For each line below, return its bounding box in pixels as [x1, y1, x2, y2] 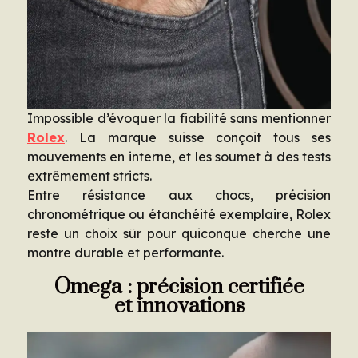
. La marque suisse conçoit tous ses [65, 129, 331, 145]
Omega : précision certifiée [54, 273, 304, 300]
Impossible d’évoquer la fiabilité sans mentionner [27, 109, 331, 126]
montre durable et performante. [27, 244, 224, 261]
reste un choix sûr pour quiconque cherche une [27, 225, 331, 241]
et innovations [113, 292, 245, 320]
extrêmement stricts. [27, 167, 152, 184]
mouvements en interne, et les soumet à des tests [27, 148, 331, 165]
